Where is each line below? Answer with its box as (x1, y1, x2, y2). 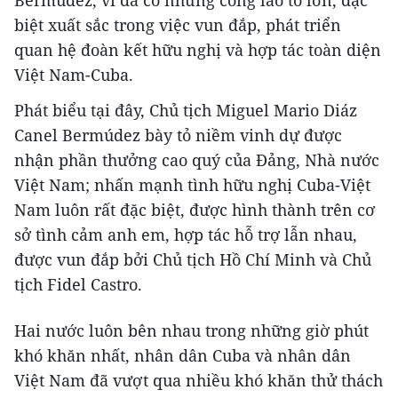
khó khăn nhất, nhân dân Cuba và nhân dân (14, 345, 351, 366)
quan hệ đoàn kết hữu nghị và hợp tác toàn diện (14, 39, 381, 60)
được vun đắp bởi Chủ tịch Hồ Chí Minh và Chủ (14, 249, 371, 270)
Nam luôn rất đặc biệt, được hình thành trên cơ (14, 199, 375, 220)
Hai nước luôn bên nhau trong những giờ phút (14, 320, 369, 341)
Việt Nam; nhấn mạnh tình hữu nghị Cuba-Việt (14, 174, 370, 195)
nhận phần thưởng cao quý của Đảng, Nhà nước (14, 149, 379, 171)
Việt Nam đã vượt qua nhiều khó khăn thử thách (14, 370, 383, 391)
